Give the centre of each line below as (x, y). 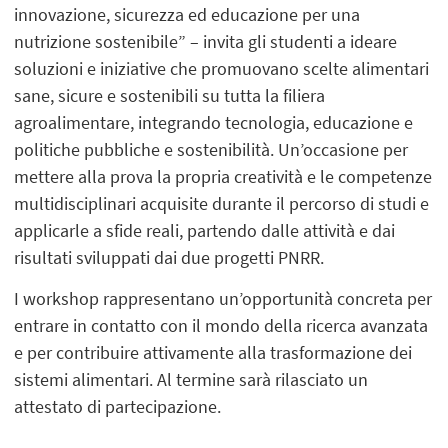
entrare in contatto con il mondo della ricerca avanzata (221, 326)
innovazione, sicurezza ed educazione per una (187, 15)
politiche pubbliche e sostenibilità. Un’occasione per (211, 150)
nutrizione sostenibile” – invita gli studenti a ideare (206, 42)
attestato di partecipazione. (118, 407)
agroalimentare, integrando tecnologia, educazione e (214, 123)
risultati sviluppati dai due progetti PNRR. (169, 258)
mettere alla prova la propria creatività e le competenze (223, 177)
